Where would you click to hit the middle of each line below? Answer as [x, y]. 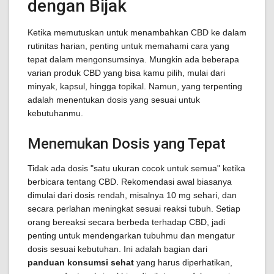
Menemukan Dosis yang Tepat [127, 144]
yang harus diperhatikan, [183, 262]
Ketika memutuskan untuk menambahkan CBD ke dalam [137, 32]
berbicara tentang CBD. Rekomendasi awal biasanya [130, 182]
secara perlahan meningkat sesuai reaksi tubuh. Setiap [134, 209]
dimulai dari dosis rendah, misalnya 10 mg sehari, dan [132, 195]
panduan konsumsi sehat [81, 262]
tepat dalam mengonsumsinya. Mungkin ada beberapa [133, 59]
